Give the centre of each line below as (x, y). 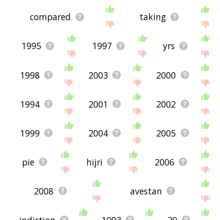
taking (152, 17)
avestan (146, 191)
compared (51, 17)
